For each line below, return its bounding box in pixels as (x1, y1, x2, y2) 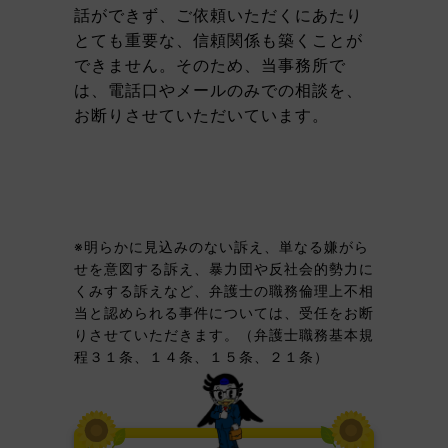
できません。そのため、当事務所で (74, 55, 346, 75)
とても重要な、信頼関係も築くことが (74, 30, 363, 50)
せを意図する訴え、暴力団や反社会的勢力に (74, 260, 374, 277)
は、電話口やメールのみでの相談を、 (74, 80, 363, 100)
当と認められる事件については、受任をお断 (74, 304, 374, 321)
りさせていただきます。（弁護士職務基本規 (74, 326, 374, 343)
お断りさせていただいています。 (74, 105, 329, 125)
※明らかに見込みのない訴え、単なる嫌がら (74, 238, 369, 255)
